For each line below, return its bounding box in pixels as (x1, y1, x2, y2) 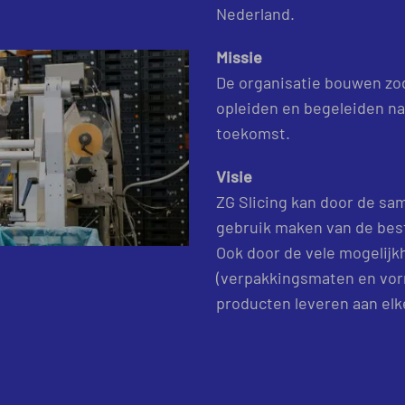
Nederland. (216, 2, 295, 24)
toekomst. (216, 121, 290, 143)
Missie (216, 45, 262, 67)
